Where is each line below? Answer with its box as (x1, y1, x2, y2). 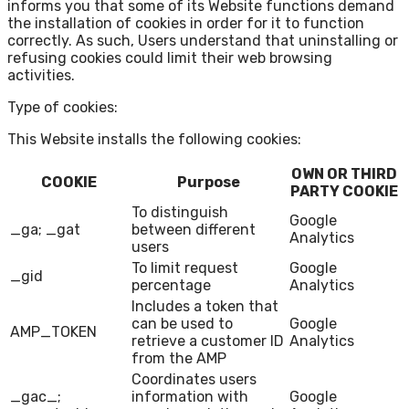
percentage (131, 277, 211, 295)
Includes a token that (131, 298, 278, 316)
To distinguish (131, 204, 228, 222)
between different (131, 221, 256, 239)
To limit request (131, 259, 238, 278)
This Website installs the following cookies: (7, 131, 301, 149)
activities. (7, 67, 75, 85)
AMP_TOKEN (10, 323, 97, 341)
